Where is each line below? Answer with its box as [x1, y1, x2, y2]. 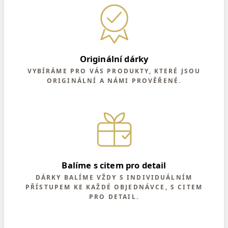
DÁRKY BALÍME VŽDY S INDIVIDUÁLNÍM [35, 173, 193, 182]
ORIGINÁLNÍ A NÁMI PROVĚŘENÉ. [46, 76, 182, 85]
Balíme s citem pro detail [62, 159, 166, 172]
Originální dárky [79, 53, 149, 65]
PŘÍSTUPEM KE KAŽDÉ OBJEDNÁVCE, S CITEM [25, 182, 203, 191]
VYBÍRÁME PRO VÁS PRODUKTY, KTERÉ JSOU [27, 66, 201, 75]
